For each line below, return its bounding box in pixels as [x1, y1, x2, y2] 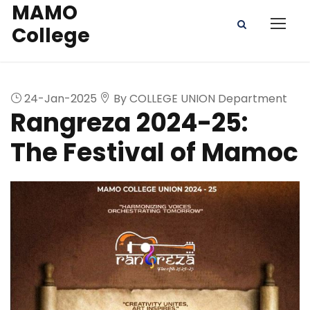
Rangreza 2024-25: [10, 105, 248, 141]
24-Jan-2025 [21, 91, 97, 107]
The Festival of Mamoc [10, 135, 298, 171]
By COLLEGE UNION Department [111, 91, 287, 107]
